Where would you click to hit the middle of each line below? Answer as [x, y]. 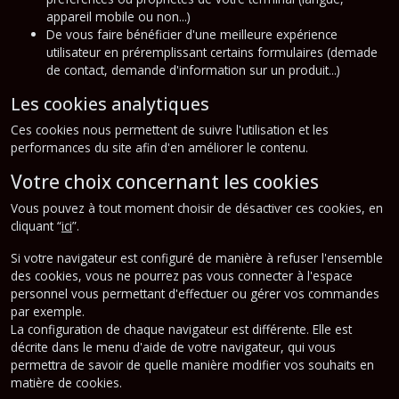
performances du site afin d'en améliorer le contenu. [159, 147]
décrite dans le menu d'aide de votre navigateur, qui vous [173, 346]
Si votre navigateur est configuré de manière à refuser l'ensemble [197, 257]
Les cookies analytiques [110, 103]
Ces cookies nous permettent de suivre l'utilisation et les [170, 129]
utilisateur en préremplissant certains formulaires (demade [212, 52]
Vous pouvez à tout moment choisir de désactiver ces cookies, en [197, 208]
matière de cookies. [66, 382]
